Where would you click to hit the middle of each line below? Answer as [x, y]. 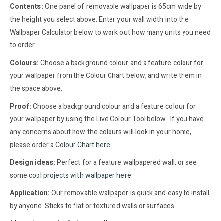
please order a [33, 145]
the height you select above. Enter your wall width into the [100, 19]
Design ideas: [33, 162]
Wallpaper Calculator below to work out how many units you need [110, 32]
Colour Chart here [83, 145]
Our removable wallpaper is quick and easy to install [129, 193]
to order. [23, 45]
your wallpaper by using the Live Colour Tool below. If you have [107, 119]
